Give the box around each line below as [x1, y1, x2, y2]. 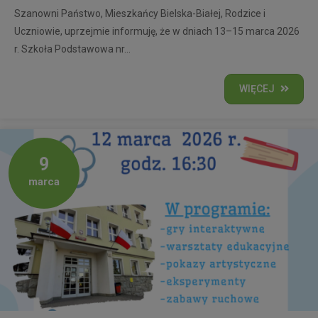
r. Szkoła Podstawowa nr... [14, 43, 131, 55]
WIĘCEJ [239, 82, 275, 94]
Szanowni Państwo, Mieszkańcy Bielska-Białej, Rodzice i [14, 7, 265, 19]
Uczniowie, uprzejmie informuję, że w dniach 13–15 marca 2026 [14, 25, 300, 37]
